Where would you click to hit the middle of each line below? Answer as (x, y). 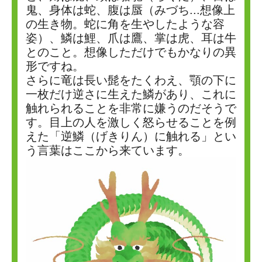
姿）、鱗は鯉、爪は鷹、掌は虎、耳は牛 (131, 38)
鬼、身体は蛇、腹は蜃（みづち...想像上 (130, 10)
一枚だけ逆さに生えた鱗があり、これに (131, 94)
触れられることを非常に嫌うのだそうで (131, 108)
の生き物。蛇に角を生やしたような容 (125, 24)
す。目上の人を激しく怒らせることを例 (131, 122)
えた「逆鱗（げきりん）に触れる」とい (131, 136)
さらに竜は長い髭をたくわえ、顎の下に (131, 80)
